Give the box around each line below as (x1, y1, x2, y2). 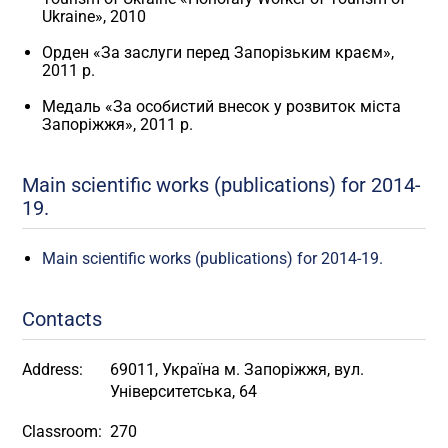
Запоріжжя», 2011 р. (42, 114, 194, 134)
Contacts (22, 307, 103, 332)
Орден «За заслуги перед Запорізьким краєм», (42, 42, 395, 62)
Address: (22, 360, 84, 380)
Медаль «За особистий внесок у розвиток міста (42, 96, 402, 116)
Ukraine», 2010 (42, 6, 147, 26)
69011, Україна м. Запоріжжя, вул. (110, 360, 365, 380)
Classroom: (22, 422, 103, 442)
